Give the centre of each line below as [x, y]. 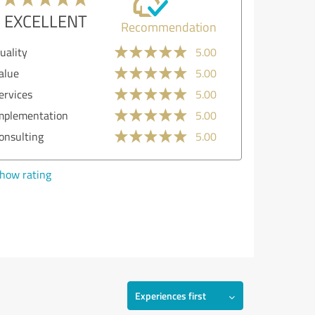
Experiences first [171, 296]
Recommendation [168, 27]
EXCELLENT [45, 21]
